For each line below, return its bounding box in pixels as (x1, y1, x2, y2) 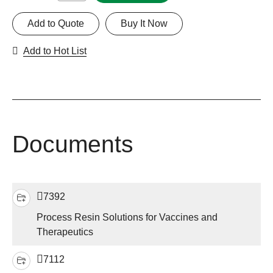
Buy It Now (121, 18, 168, 29)
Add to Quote (27, 18, 84, 29)
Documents (12, 131, 133, 158)
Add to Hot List (23, 46, 87, 57)
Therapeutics (37, 227, 93, 238)
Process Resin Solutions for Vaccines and (37, 212, 218, 223)
